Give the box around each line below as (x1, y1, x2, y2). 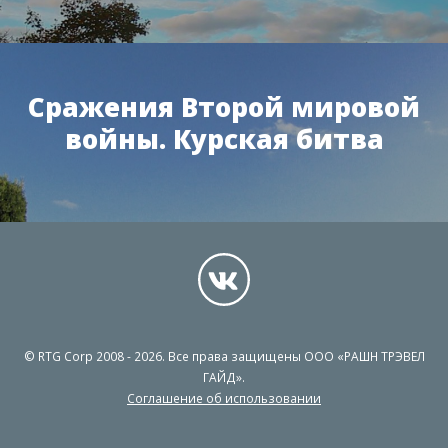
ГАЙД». (203, 368, 245, 385)
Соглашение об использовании (127, 389, 321, 406)
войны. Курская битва (64, 120, 384, 157)
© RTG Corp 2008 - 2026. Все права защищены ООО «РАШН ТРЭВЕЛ (23, 347, 425, 364)
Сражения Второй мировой (28, 88, 420, 125)
